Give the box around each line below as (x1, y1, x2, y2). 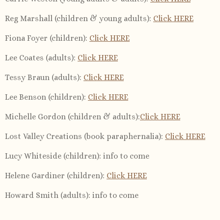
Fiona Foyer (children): (5, 33, 89, 43)
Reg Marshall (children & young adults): (5, 13, 153, 23)
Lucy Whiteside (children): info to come (5, 151, 149, 161)
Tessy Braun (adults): (5, 72, 83, 82)
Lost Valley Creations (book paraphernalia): (5, 131, 165, 141)
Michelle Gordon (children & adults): (5, 111, 140, 121)
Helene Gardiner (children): (5, 170, 107, 180)
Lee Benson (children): (5, 92, 88, 102)
